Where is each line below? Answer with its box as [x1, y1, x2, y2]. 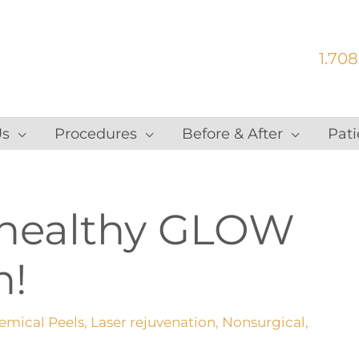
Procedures [54, 125, 137, 143]
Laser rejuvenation [91, 314, 216, 330]
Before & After [182, 125, 283, 143]
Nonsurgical [222, 314, 305, 330]
